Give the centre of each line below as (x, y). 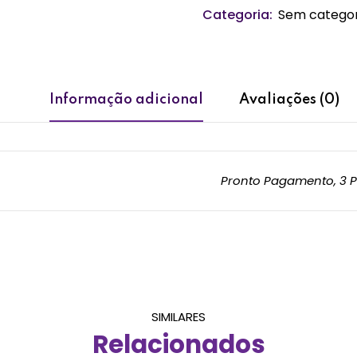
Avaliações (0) (289, 100)
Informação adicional (126, 100)
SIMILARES (178, 317)
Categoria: (237, 15)
